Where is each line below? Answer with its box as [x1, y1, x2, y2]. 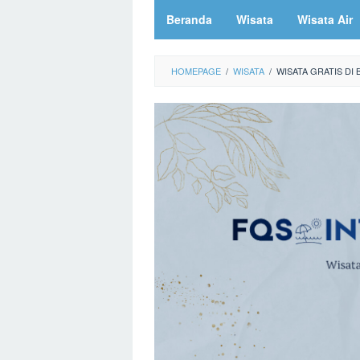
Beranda [166, 11, 212, 27]
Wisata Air [297, 11, 353, 27]
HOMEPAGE [171, 64, 221, 77]
